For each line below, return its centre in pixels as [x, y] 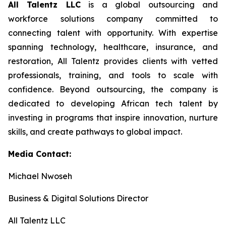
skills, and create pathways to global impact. [95, 132]
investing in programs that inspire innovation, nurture [113, 118]
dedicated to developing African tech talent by [113, 103]
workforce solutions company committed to [113, 19]
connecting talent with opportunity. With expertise [113, 33]
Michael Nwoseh [40, 176]
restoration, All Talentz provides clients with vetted [113, 61]
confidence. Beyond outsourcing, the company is [113, 89]
